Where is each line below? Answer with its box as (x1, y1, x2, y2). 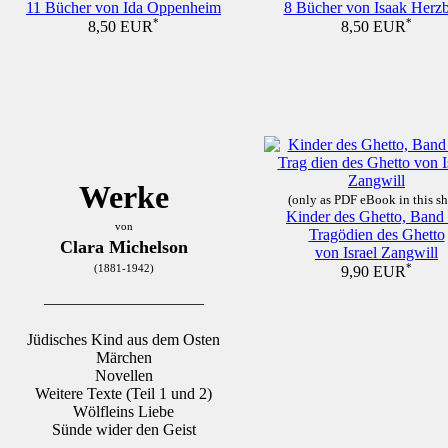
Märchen (95, 349, 152, 367)
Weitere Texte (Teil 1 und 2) (35, 385, 212, 403)
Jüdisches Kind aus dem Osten (27, 331, 220, 349)
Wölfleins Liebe (73, 403, 174, 421)
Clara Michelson (59, 237, 188, 258)
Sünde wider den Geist (51, 421, 196, 439)
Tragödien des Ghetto (308, 226, 445, 243)
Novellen (94, 367, 153, 385)
